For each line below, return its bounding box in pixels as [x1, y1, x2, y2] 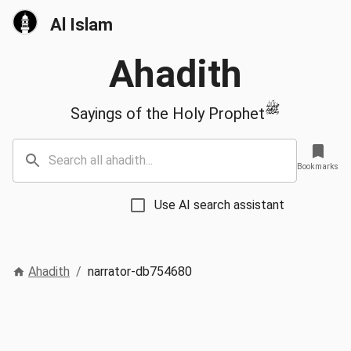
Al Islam [50, 15, 113, 34]
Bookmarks [297, 161, 338, 172]
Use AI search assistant [154, 197, 284, 212]
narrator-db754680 [88, 263, 192, 279]
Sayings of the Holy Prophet [71, 103, 265, 123]
